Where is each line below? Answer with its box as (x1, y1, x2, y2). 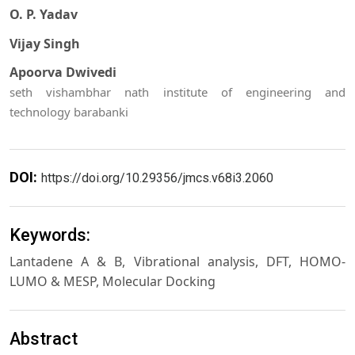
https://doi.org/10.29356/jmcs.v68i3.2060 (41, 170, 273, 186)
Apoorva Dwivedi (10, 63, 116, 81)
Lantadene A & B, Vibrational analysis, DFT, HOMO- (10, 252, 345, 270)
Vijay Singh (10, 34, 80, 52)
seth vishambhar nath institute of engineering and (10, 84, 345, 100)
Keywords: (10, 224, 90, 245)
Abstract (10, 328, 78, 349)
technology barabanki (10, 104, 128, 120)
